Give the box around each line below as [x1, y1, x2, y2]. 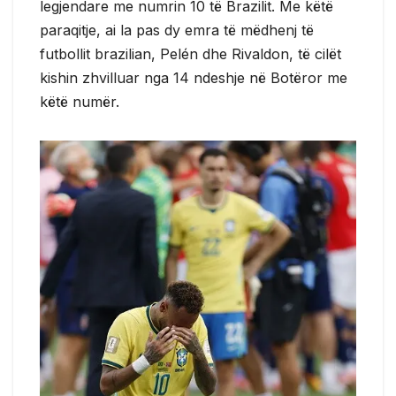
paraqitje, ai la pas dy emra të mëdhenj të [40, 20, 314, 39]
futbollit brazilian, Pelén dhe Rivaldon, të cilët [40, 44, 341, 63]
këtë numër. [40, 92, 119, 110]
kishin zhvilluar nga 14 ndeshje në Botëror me [40, 68, 347, 87]
